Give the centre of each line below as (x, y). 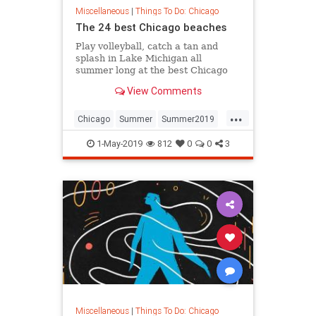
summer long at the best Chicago (151, 70)
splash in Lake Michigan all (138, 58)
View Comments (163, 91)
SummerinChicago (114, 142)
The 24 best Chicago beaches (151, 27)
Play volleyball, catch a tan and (146, 46)
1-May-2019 (118, 144)
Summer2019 (188, 119)
